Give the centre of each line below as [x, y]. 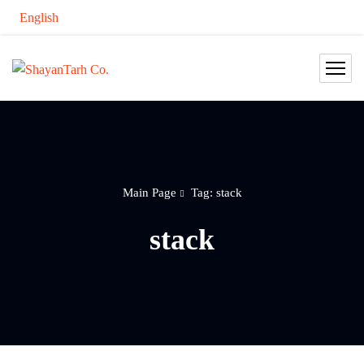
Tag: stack [216, 193]
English [39, 18]
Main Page [149, 193]
